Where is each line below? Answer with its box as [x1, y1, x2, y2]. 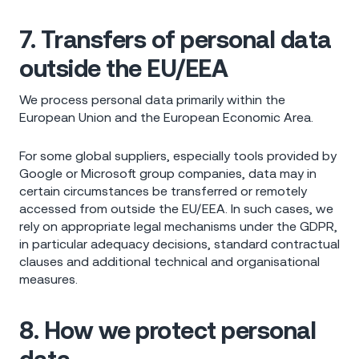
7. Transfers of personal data [19, 26, 332, 54]
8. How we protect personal [19, 317, 316, 345]
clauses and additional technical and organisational [19, 253, 320, 268]
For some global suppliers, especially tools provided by [19, 147, 337, 163]
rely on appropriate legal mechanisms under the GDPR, [19, 218, 337, 233]
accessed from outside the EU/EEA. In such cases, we [19, 200, 333, 216]
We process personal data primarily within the [19, 92, 285, 107]
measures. [19, 271, 78, 286]
